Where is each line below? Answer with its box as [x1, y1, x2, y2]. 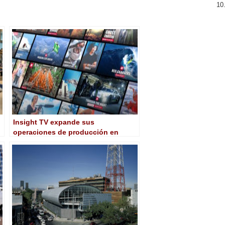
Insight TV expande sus [13, 118, 94, 126]
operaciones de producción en [13, 128, 119, 136]
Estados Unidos [13, 138, 68, 146]
